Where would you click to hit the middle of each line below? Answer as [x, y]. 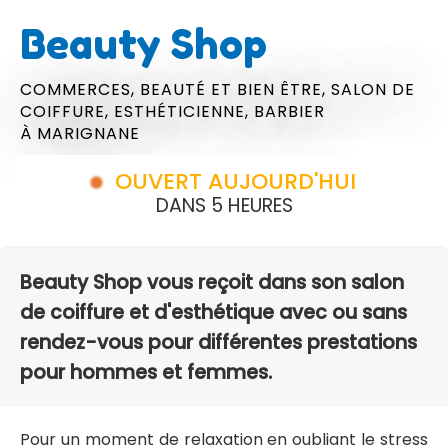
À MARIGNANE [80, 133]
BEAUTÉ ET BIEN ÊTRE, [235, 89]
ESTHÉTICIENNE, [184, 111]
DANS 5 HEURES [224, 206]
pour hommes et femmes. [146, 373]
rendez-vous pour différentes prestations [218, 343]
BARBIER [289, 111]
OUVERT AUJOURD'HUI [235, 182]
